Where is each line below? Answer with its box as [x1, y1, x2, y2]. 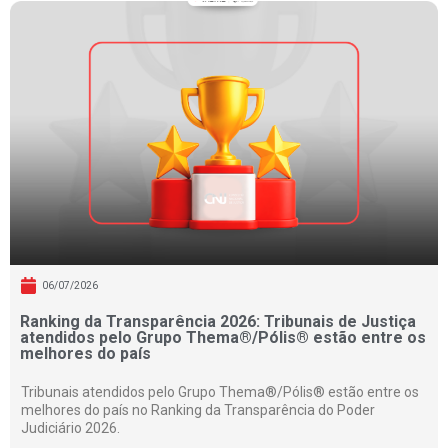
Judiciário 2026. [21, 420, 120, 437]
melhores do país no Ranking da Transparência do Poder [21, 402, 375, 419]
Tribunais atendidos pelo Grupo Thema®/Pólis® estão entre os [21, 384, 419, 401]
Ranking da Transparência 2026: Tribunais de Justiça [20, 312, 416, 332]
